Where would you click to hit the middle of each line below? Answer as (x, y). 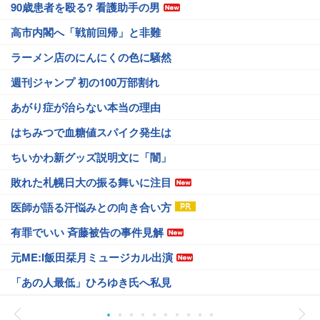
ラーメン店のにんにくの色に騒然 (91, 57)
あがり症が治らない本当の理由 (86, 107)
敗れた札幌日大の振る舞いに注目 (91, 182)
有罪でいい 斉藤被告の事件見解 (87, 232)
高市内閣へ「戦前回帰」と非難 (86, 32)
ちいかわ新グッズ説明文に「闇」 (91, 157)
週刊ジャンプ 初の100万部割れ (85, 82)
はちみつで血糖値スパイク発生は (91, 132)
